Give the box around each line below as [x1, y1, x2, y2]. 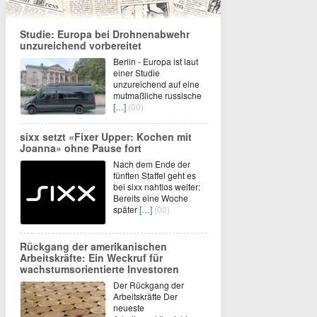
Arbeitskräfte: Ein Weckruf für [20, 250, 163, 265]
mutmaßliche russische [113, 89, 202, 101]
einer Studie [113, 67, 160, 79]
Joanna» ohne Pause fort [20, 141, 142, 155]
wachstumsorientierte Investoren [20, 262, 179, 276]
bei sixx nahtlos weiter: [113, 180, 200, 192]
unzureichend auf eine [113, 78, 200, 90]
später [113, 203, 139, 215]
